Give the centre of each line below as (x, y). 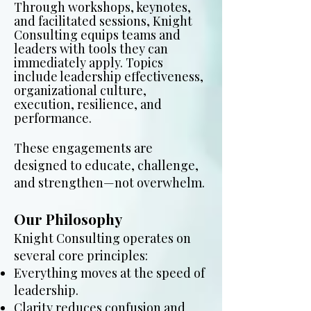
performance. (53, 118)
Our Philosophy (68, 219)
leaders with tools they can (91, 49)
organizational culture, (80, 90)
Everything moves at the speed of (109, 273)
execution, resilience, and (88, 104)
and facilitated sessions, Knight (103, 21)
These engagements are (83, 148)
